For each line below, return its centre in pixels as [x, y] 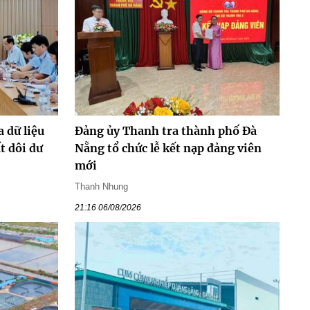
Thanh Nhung [101, 186]
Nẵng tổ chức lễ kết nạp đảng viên [168, 148]
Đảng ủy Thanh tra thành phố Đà [165, 130]
